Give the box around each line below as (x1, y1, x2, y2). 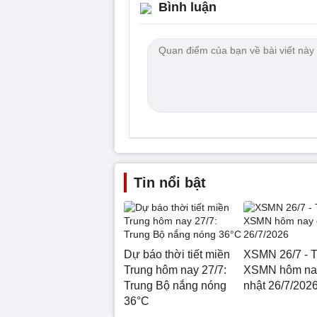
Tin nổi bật (134, 174, 206, 190)
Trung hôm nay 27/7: (124, 263, 226, 276)
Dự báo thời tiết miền (124, 248, 230, 260)
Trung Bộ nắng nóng (124, 279, 226, 292)
